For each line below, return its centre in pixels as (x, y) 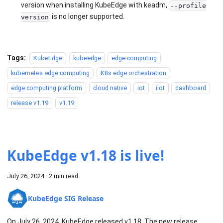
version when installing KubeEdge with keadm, (95, 5)
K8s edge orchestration (133, 73)
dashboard (191, 88)
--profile (188, 5)
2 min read (63, 176)
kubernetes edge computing (50, 73)
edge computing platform (47, 88)
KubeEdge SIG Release (66, 199)
